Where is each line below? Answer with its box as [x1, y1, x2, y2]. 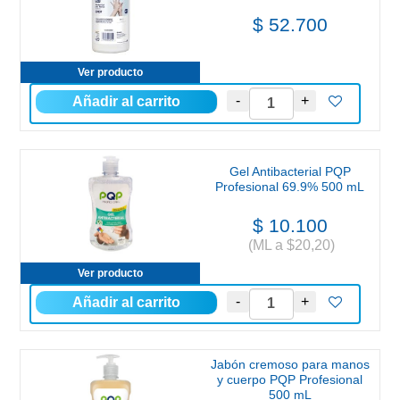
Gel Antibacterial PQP [229, 163, 351, 179]
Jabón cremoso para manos [210, 356, 370, 371]
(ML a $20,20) [245, 237, 335, 253]
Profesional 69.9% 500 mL [215, 179, 364, 194]
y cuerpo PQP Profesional [217, 371, 362, 387]
